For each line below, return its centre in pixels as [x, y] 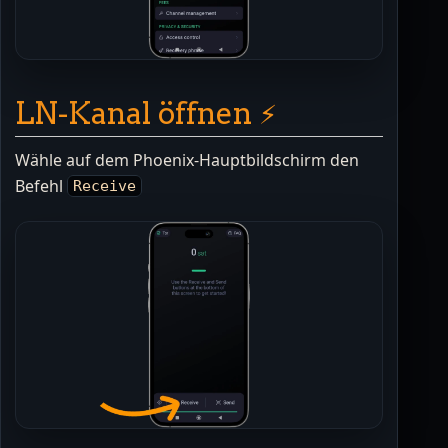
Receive [105, 186]
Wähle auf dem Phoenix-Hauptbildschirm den [187, 159]
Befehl [41, 185]
